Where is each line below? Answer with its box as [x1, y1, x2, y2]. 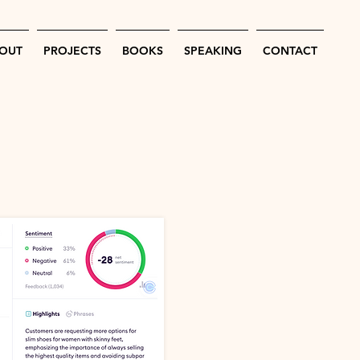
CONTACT [263, 43, 317, 58]
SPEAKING [184, 43, 242, 58]
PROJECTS [43, 43, 101, 58]
